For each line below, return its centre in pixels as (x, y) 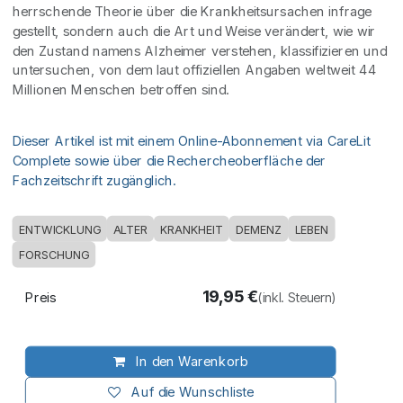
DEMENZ (259, 229)
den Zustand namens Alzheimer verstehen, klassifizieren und (200, 51)
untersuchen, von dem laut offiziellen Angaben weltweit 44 (194, 71)
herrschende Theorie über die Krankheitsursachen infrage (192, 12)
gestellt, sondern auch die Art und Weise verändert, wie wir (194, 31)
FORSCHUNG (54, 255)
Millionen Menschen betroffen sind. (121, 90)
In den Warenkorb (190, 362)
